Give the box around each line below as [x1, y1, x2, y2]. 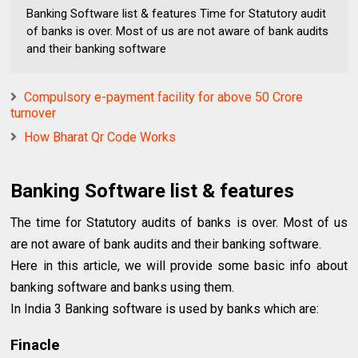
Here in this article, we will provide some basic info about [10, 258, 348, 273]
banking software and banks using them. [10, 280, 235, 295]
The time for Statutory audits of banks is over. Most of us [10, 215, 348, 230]
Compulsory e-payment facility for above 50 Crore [24, 89, 304, 105]
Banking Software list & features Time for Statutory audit [26, 6, 327, 21]
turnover [10, 105, 57, 121]
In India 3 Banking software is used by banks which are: [10, 301, 320, 316]
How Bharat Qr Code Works [24, 129, 177, 145]
